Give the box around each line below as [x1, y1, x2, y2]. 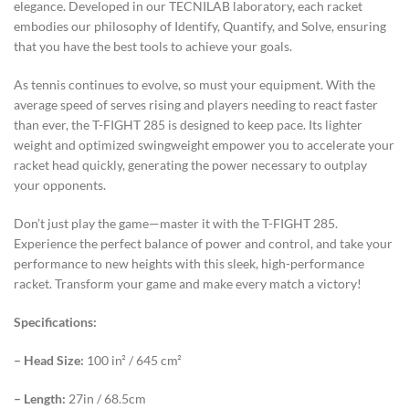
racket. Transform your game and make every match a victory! [14, 275, 362, 291]
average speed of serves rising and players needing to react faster [14, 96, 378, 112]
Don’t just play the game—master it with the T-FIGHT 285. [14, 215, 338, 231]
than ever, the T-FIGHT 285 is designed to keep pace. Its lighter [14, 116, 362, 132]
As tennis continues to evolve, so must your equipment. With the [14, 76, 375, 92]
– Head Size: [14, 351, 84, 368]
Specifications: [14, 313, 97, 330]
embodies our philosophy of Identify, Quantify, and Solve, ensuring [14, 17, 386, 34]
